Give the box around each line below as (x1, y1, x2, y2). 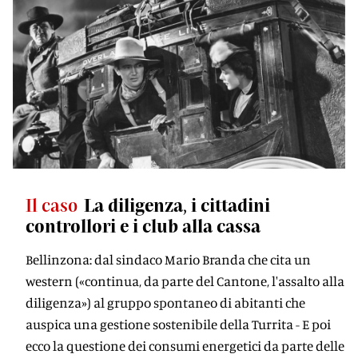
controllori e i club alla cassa (26, 215, 261, 236)
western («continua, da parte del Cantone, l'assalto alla (26, 272, 344, 289)
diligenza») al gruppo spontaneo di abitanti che (26, 294, 305, 311)
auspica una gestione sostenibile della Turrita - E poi (26, 316, 331, 332)
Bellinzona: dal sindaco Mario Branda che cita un (26, 251, 311, 268)
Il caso (26, 194, 78, 215)
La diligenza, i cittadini (84, 194, 270, 215)
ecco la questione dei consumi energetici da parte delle (26, 337, 344, 354)
